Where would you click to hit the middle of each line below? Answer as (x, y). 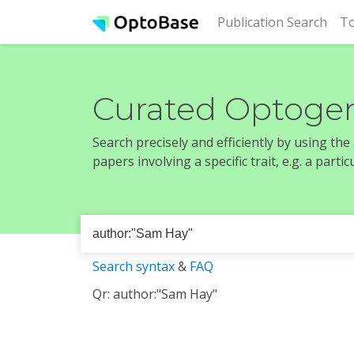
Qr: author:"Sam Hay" (155, 294)
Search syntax (134, 266)
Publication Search (272, 22)
